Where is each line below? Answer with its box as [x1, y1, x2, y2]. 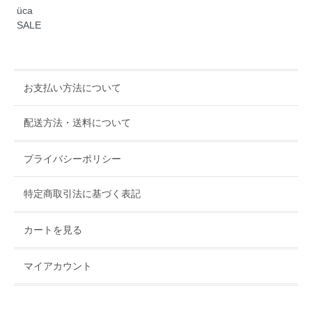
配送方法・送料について [24, 117, 131, 129]
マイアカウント [24, 260, 92, 272]
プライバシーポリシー [24, 153, 121, 165]
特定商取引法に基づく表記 [24, 188, 141, 200]
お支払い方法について [24, 82, 121, 94]
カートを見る [24, 224, 82, 236]
